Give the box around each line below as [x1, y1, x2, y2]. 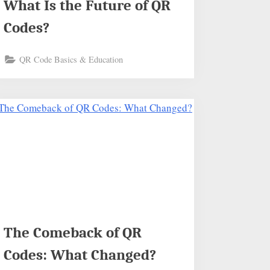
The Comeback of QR [4, 224, 142, 241]
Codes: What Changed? [4, 246, 157, 263]
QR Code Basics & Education [19, 54, 124, 66]
